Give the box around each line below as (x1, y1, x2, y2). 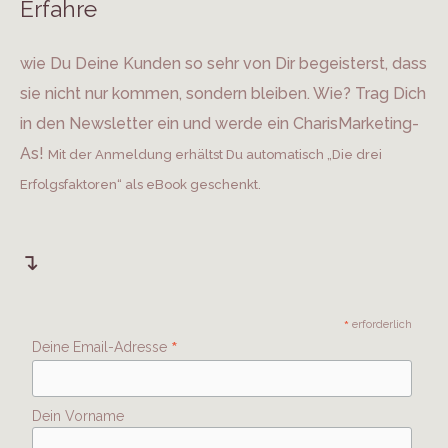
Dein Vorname (32, 408, 125, 425)
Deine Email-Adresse (32, 338, 172, 355)
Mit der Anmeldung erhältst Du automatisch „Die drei (48, 146, 382, 162)
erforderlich (349, 317, 413, 331)
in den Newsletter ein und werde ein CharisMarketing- (20, 113, 419, 133)
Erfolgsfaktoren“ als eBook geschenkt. (20, 176, 261, 192)
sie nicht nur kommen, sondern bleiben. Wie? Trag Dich (20, 83, 426, 103)
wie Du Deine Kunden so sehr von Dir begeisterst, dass (20, 53, 427, 73)
